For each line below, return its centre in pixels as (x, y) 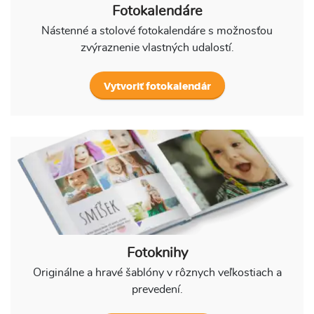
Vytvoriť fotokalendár (157, 87)
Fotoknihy (157, 253)
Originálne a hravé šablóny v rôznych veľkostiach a (157, 272)
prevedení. (157, 289)
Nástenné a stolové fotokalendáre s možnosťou (157, 30)
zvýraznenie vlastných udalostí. (157, 47)
